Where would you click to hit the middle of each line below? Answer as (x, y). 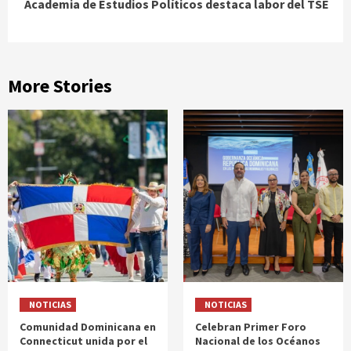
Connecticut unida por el (83, 341)
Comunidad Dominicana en (88, 327)
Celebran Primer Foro (251, 327)
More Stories (60, 86)
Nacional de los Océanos (258, 341)
